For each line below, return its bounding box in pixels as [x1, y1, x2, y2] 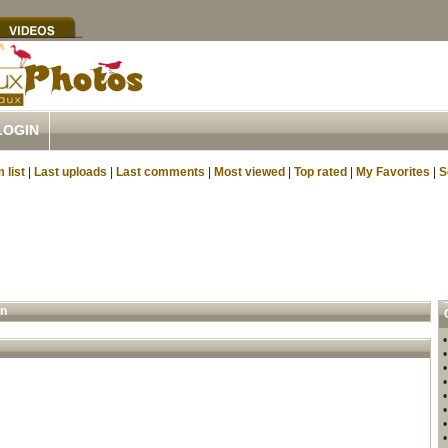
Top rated [294, 165, 347, 179]
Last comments [116, 165, 205, 179]
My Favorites [356, 165, 430, 179]
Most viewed [214, 165, 285, 179]
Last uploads [34, 165, 107, 179]
